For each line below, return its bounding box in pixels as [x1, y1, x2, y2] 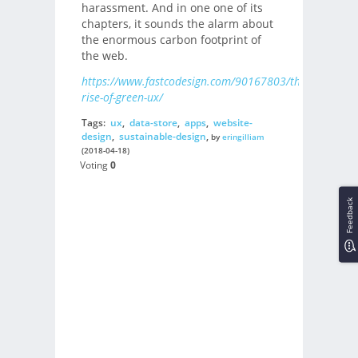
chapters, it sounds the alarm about [81, 15, 273, 31]
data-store [129, 115, 177, 129]
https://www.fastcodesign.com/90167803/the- [81, 74, 309, 89]
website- [213, 115, 253, 129]
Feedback [344, 197, 355, 233]
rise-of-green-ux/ [81, 89, 163, 105]
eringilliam [221, 130, 265, 142]
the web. [81, 47, 128, 63]
